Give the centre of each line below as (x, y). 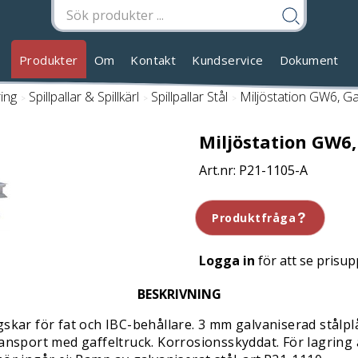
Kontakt (153, 60)
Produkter (49, 60)
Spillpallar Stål (189, 97)
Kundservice (228, 60)
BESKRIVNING (179, 294)
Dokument (309, 60)
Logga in (227, 261)
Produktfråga (254, 218)
